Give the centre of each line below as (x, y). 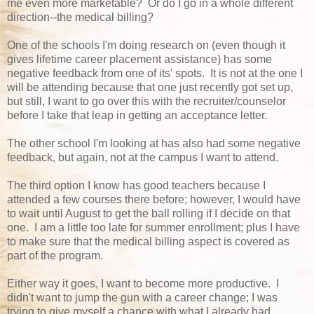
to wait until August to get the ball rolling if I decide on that (149, 213)
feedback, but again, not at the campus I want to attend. (143, 157)
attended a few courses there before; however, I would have (154, 199)
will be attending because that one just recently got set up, (150, 87)
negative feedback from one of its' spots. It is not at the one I (155, 73)
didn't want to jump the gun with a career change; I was (142, 297)
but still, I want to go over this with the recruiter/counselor (146, 101)
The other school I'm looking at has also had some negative (154, 143)
